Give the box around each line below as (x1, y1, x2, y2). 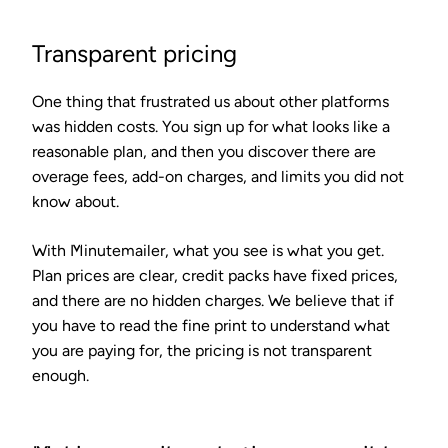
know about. (32, 191, 119, 211)
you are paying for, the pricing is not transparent (32, 340, 372, 360)
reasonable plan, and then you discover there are (32, 141, 376, 161)
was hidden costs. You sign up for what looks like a (32, 116, 390, 136)
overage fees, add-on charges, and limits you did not (32, 166, 404, 186)
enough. (32, 365, 89, 385)
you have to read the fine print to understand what (32, 315, 390, 335)
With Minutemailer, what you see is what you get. (32, 240, 384, 260)
